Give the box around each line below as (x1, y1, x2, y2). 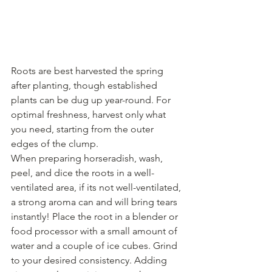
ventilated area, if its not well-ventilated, (11, 182, 183, 194)
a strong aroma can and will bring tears (11, 196, 180, 208)
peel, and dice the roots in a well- (11, 167, 154, 179)
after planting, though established (11, 80, 160, 92)
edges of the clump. (11, 138, 98, 150)
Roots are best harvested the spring (11, 65, 166, 77)
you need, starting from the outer (11, 123, 156, 135)
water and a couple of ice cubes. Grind (11, 240, 180, 252)
